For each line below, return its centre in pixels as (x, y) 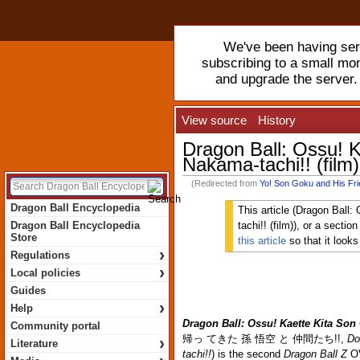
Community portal (55, 326)
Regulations (40, 255)
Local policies (45, 273)
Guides (28, 290)
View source (214, 121)
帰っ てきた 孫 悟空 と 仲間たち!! (262, 339)
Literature (34, 344)
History (277, 121)
